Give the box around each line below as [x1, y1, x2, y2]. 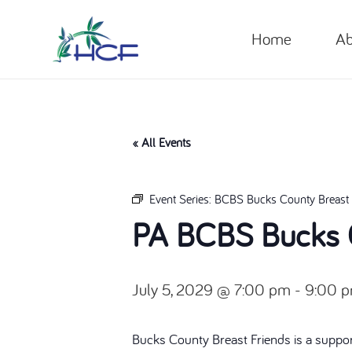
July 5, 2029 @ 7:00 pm [132, 279, 291, 301]
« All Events [132, 134, 191, 151]
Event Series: [149, 191, 214, 207]
